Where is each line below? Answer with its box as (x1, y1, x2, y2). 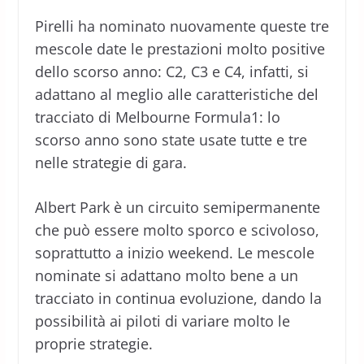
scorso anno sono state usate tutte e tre (34, 129, 307, 149)
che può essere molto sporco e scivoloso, (34, 219, 319, 240)
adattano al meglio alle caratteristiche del (34, 84, 318, 104)
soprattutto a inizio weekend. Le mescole (34, 242, 314, 262)
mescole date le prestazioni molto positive (34, 38, 325, 58)
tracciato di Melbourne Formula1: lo (34, 106, 280, 127)
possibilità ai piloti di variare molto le (34, 310, 290, 331)
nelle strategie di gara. (34, 152, 187, 172)
